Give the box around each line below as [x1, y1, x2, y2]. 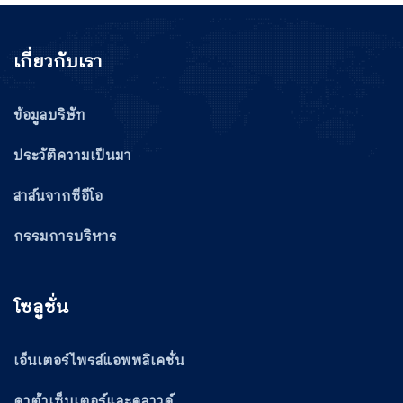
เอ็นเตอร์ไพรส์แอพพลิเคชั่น [13, 350, 184, 373]
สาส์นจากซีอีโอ [13, 185, 103, 209]
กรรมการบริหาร [13, 226, 117, 249]
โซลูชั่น [13, 293, 69, 324]
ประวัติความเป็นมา [13, 145, 131, 168]
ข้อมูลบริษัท [13, 104, 85, 128]
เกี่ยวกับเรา [13, 48, 103, 78]
